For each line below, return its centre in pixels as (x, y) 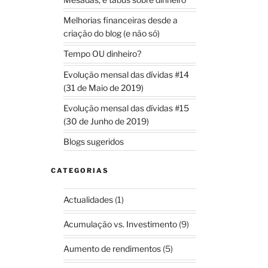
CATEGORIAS (80, 170)
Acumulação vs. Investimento (121, 224)
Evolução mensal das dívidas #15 (127, 108)
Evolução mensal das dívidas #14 (127, 74)
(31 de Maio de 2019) (104, 87)
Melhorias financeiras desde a (121, 20)
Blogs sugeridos (94, 141)
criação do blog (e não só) (112, 33)
